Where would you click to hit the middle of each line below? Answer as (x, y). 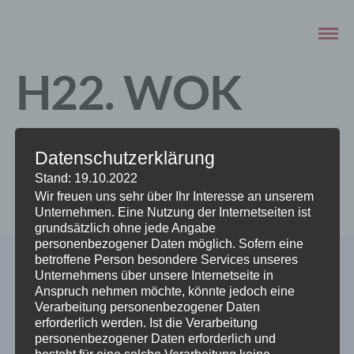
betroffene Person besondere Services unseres (166, 259)
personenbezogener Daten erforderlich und (155, 338)
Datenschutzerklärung (124, 158)
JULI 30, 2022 (56, 188)
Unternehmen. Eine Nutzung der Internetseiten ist (172, 212)
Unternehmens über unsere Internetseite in (154, 275)
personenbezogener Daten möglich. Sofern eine (169, 243)
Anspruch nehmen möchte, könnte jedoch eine (164, 291)
